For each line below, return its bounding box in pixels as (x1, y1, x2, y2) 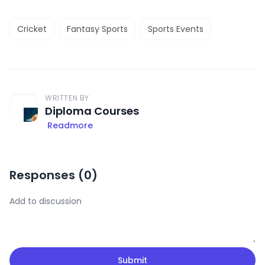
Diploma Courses (45, 104, 139, 118)
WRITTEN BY (45, 93, 89, 103)
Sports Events (148, 23, 203, 35)
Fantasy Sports (67, 23, 128, 35)
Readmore (47, 119, 93, 131)
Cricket (17, 23, 47, 35)
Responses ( (9, 167, 84, 183)
